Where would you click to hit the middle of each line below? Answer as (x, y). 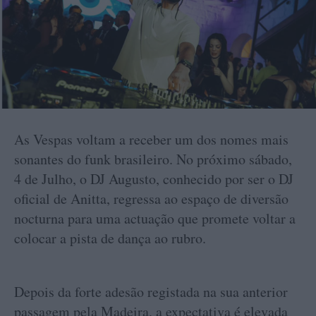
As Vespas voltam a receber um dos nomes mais (151, 139)
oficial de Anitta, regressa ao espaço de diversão (151, 199)
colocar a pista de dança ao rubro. (110, 238)
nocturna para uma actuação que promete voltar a (155, 218)
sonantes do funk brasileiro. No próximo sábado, (153, 159)
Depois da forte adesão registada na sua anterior (151, 292)
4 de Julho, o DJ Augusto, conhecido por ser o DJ (154, 179)
